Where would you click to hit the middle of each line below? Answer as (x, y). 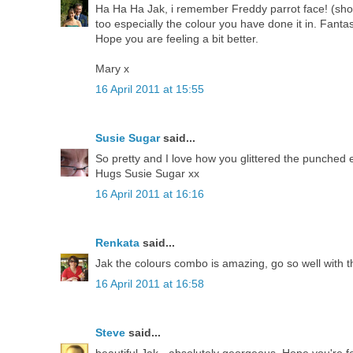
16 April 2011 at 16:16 (150, 193)
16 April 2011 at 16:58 (150, 283)
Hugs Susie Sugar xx (147, 173)
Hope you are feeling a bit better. (177, 38)
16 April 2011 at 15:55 (150, 89)
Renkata (117, 242)
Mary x (112, 68)
